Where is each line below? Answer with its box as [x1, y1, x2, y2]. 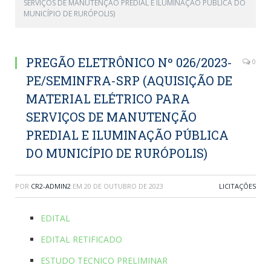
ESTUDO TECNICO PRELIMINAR [41, 255, 168, 266]
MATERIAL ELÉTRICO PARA [26, 91, 190, 106]
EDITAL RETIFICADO [41, 233, 122, 245]
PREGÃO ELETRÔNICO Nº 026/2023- [26, 54, 232, 70]
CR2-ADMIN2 [31, 181, 71, 191]
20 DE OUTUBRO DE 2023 [84, 181, 163, 191]
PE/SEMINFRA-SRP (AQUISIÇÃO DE [26, 73, 232, 88]
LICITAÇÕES [219, 181, 256, 191]
